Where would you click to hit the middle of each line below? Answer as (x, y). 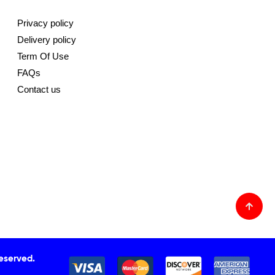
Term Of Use (43, 56)
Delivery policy (46, 39)
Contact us (39, 89)
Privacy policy (45, 23)
